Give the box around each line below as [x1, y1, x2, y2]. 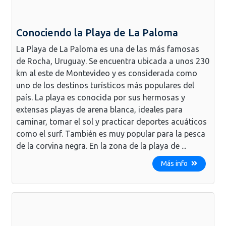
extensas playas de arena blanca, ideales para [16, 104, 183, 114]
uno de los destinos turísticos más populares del [16, 80, 194, 90]
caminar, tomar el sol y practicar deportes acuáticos [16, 117, 207, 126]
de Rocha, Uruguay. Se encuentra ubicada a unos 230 [16, 56, 209, 66]
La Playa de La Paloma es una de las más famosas [16, 44, 199, 53]
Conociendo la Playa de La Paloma [16, 26, 178, 38]
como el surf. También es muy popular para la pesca [16, 129, 205, 138]
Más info [161, 159, 189, 167]
